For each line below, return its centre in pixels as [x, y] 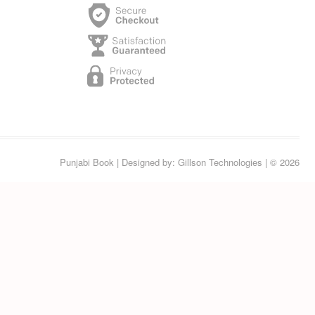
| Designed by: [146, 162]
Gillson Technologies [220, 162]
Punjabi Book [87, 162]
